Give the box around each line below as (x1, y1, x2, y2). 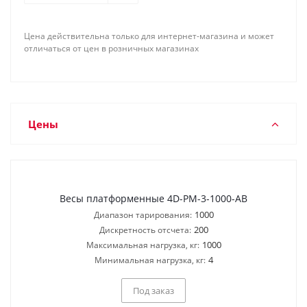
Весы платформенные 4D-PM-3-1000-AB (60, 192, 247, 205)
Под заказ (133, 284, 174, 297)
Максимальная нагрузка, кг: (86, 239, 199, 251)
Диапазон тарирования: (93, 209, 192, 221)
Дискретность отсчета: (99, 224, 191, 236)
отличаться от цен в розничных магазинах (24, 42, 199, 54)
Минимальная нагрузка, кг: (94, 254, 206, 266)
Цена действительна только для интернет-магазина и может (24, 30, 274, 42)
